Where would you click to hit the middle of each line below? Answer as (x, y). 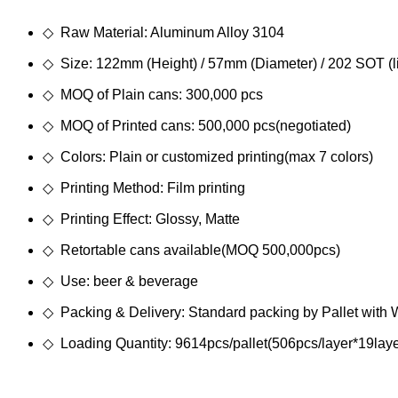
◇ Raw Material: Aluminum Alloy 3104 (163, 33)
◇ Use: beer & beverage (120, 282)
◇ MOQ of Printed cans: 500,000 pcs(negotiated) (197, 126)
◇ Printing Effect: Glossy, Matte (141, 219)
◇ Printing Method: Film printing (144, 188)
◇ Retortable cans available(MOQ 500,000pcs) (191, 251)
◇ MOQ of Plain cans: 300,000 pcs (153, 95)
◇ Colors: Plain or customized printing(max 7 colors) (208, 157)
